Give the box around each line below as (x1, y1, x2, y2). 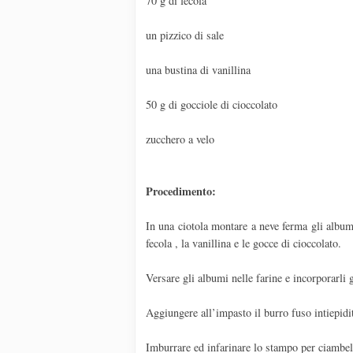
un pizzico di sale (146, 28, 224, 43)
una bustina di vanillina (146, 62, 251, 78)
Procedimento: (146, 183, 216, 200)
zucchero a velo (146, 132, 214, 147)
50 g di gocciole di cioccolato (146, 97, 277, 113)
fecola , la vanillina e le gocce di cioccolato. (146, 236, 341, 251)
